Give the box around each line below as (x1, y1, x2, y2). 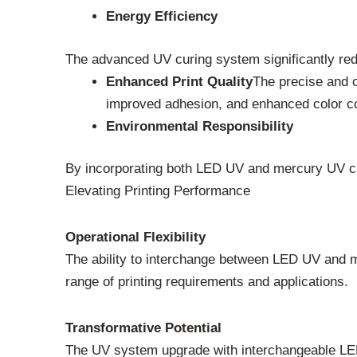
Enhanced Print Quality (106, 73, 253, 89)
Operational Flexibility (65, 229, 206, 245)
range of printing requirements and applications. (65, 273, 348, 289)
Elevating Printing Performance (65, 183, 250, 199)
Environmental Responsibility (106, 118, 293, 134)
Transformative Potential (65, 320, 222, 335)
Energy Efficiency (106, 9, 218, 25)
